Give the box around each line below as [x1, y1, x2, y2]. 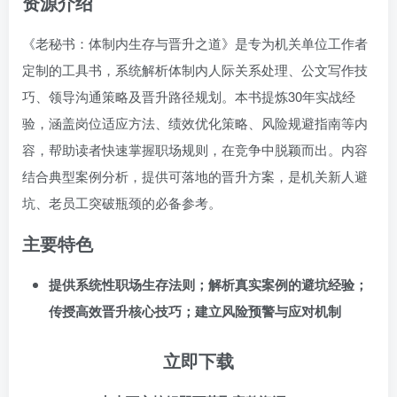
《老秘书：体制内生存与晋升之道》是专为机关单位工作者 [22, 34, 368, 52]
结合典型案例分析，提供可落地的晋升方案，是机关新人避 [22, 167, 368, 185]
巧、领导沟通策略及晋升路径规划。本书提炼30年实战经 [22, 87, 355, 105]
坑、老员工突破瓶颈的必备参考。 [22, 193, 222, 212]
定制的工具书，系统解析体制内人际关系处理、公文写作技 [22, 60, 368, 79]
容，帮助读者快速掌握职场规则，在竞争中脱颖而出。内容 [22, 140, 368, 159]
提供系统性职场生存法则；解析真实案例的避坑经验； [49, 275, 368, 294]
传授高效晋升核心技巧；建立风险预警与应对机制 [49, 301, 341, 321]
